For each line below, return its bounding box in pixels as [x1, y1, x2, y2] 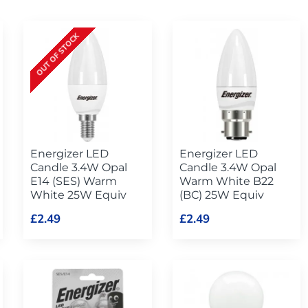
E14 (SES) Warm [30, 174, 117, 188]
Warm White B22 [179, 174, 274, 188]
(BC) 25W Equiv [179, 188, 264, 201]
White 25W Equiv [30, 188, 126, 201]
